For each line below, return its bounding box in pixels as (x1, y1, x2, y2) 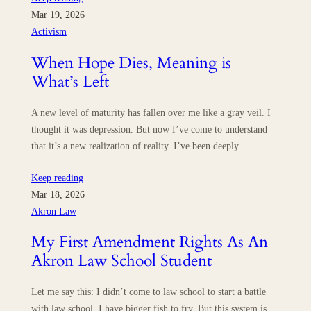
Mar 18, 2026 (31, 188, 85, 200)
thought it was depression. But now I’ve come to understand (31, 124, 267, 135)
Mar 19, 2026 (31, 9, 85, 21)
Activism (31, 26, 67, 37)
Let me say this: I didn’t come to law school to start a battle (31, 286, 266, 298)
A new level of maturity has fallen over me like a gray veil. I (31, 107, 271, 119)
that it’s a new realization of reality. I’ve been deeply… (31, 140, 249, 152)
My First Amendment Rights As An (31, 230, 268, 253)
